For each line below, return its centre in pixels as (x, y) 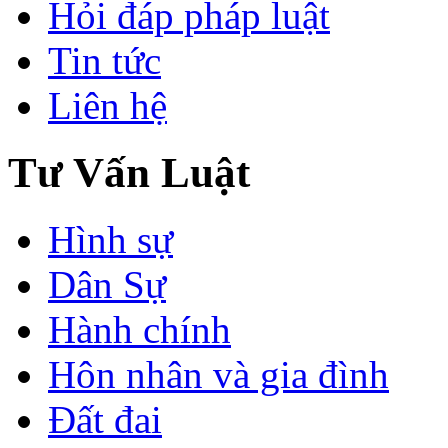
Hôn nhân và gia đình (218, 374)
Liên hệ (107, 105)
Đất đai (105, 419)
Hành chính (139, 329)
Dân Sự (107, 284)
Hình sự (110, 239)
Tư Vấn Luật (129, 172)
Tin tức (104, 60)
